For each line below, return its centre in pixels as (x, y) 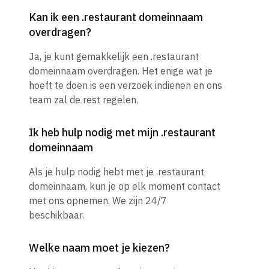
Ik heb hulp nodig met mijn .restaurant (122, 133)
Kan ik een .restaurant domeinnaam (116, 17)
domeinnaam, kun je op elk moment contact (125, 186)
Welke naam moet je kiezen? (99, 248)
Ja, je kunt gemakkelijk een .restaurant (114, 57)
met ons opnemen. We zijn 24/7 (98, 201)
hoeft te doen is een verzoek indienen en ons (125, 86)
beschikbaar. (56, 215)
